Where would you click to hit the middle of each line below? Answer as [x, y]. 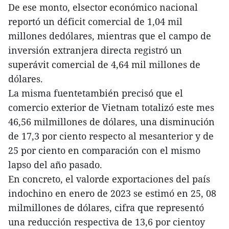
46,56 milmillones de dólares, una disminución [111, 122]
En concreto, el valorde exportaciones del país [109, 179]
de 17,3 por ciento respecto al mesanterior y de [111, 136]
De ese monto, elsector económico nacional [103, 7]
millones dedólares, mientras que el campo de [110, 36]
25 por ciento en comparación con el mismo [104, 151]
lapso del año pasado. [55, 165]
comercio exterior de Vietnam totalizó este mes [111, 108]
